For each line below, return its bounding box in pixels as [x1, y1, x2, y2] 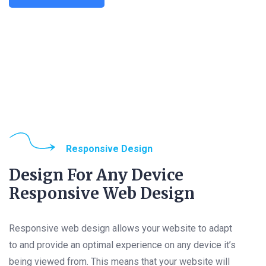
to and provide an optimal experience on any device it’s [9, 239, 236, 251]
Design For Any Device [9, 164, 183, 185]
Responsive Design [66, 142, 153, 154]
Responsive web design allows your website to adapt [9, 222, 232, 234]
